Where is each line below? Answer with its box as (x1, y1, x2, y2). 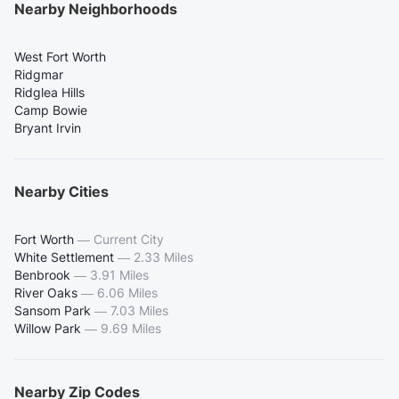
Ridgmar (14, 66, 63, 82)
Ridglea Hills (14, 84, 85, 100)
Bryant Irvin (14, 119, 81, 135)
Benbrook (14, 266, 70, 282)
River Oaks (14, 284, 77, 300)
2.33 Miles (134, 248, 193, 265)
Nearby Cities (14, 182, 109, 200)
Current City (94, 231, 164, 247)
